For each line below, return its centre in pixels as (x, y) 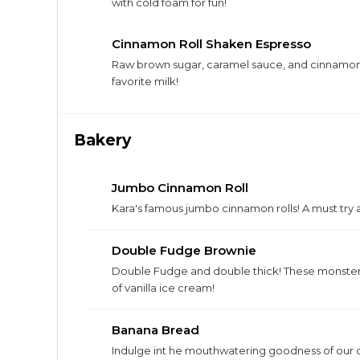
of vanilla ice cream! (163, 288)
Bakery (102, 140)
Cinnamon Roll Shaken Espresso (211, 44)
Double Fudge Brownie (184, 250)
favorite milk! (145, 81)
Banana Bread (155, 330)
